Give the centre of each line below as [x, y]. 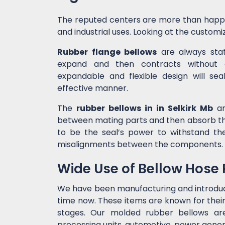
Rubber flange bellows [107, 52]
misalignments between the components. [140, 145]
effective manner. [93, 88]
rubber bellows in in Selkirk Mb [145, 108]
